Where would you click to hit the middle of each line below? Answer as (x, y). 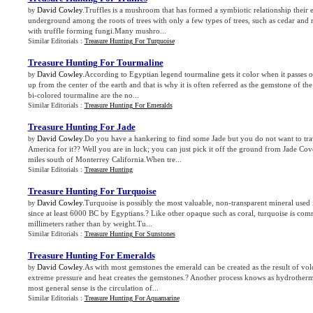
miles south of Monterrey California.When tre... (104, 159)
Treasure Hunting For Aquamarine (132, 298)
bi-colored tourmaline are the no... (83, 95)
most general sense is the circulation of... (93, 288)
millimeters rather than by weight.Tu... (90, 224)
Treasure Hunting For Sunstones (130, 234)
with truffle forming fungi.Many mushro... (97, 31)
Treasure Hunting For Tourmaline (95, 63)
